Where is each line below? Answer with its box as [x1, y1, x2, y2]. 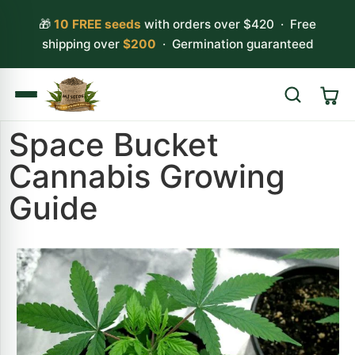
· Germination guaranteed [155, 36, 314, 52]
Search [291, 139, 331, 154]
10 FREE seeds [54, 17, 141, 32]
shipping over [41, 36, 123, 52]
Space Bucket [9, 125, 219, 164]
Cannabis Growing [9, 157, 285, 196]
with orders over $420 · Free [141, 17, 316, 32]
